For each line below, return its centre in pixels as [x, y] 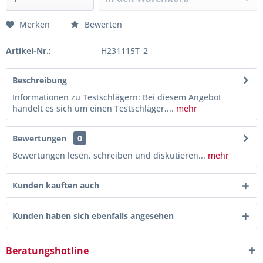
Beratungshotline [47, 251]
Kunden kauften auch [56, 185]
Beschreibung [40, 80]
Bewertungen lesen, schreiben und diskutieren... [109, 155]
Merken [35, 24]
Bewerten [102, 24]
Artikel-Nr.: [28, 51]
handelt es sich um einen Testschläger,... [93, 108]
